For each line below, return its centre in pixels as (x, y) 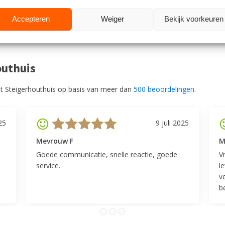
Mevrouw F (55, 141)
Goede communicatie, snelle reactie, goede (107, 154)
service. (48, 165)
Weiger (112, 19)
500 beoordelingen (164, 89)
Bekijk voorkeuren (194, 19)
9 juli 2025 (172, 123)
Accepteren (31, 19)
